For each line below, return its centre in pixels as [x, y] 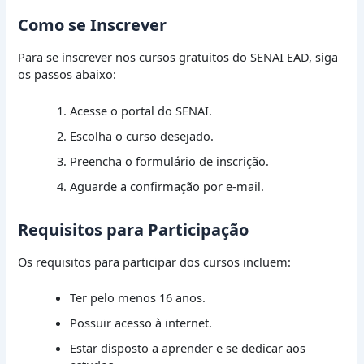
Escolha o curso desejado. [142, 135]
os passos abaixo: [67, 74]
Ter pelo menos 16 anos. [138, 298]
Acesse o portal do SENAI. [141, 110]
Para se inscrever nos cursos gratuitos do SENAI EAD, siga [178, 57]
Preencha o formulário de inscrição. [170, 160]
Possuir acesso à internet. [141, 323]
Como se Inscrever [93, 25]
